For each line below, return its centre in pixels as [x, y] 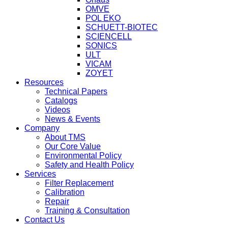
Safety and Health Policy [89, 165]
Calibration [65, 192]
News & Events [73, 119]
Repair [57, 202]
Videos [58, 110]
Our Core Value [73, 147]
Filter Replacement [79, 183]
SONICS [101, 46]
